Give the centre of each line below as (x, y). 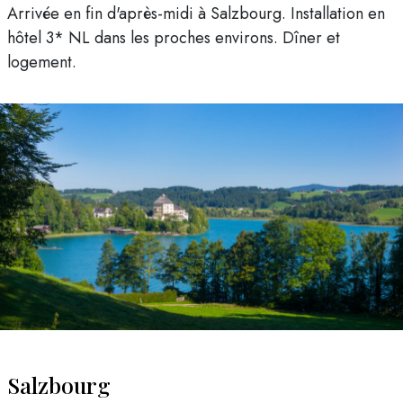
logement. (42, 63)
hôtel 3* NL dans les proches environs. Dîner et (174, 38)
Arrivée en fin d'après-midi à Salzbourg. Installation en (196, 14)
